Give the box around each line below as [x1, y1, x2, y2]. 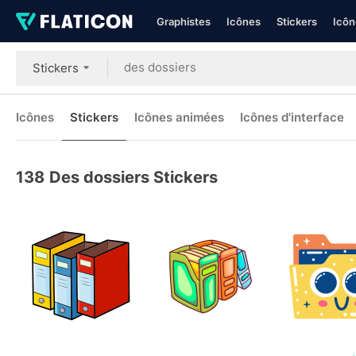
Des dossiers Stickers [49, 168, 218, 187]
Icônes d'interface [240, 110, 344, 125]
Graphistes [157, 15, 211, 28]
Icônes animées [134, 110, 224, 125]
